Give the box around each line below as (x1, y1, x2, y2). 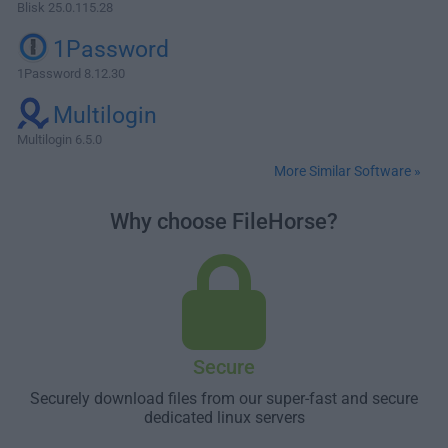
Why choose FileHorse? (110, 209, 338, 234)
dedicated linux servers (143, 408, 305, 427)
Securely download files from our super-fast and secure (30, 389, 418, 408)
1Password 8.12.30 (17, 66, 125, 81)
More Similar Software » (274, 163, 421, 179)
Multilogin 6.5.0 (17, 132, 102, 147)
